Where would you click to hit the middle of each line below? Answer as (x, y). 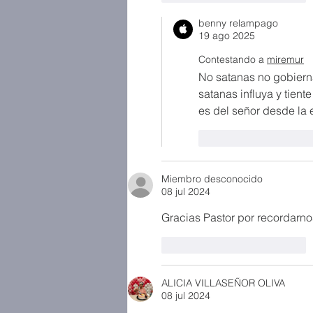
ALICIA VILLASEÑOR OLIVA (223, 283)
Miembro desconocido (212, 179)
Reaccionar (281, 245)
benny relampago (238, 23)
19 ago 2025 (227, 36)
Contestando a (231, 59)
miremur (285, 59)
